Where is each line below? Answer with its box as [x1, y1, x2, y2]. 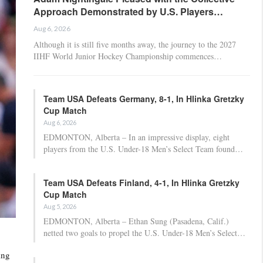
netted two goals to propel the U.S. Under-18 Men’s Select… [43, 227, 245, 238]
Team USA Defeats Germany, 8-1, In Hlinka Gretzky [43, 92, 244, 104]
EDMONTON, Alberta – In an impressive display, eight [43, 131, 230, 143]
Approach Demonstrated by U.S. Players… [33, 4, 223, 18]
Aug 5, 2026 [43, 202, 76, 210]
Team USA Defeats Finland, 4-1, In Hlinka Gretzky [43, 176, 240, 188]
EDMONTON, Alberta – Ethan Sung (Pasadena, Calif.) [43, 215, 229, 227]
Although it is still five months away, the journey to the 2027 [33, 38, 236, 50]
